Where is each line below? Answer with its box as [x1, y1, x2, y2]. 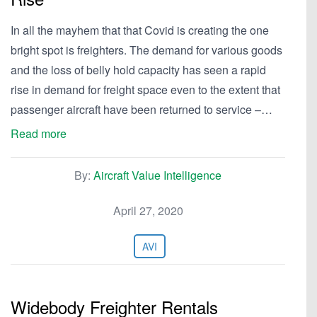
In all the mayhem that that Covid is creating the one [11, 22, 269, 38]
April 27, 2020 [113, 202, 183, 219]
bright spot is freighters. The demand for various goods [11, 42, 282, 58]
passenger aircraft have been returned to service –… [11, 101, 272, 117]
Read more [11, 125, 67, 142]
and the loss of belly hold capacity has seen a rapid [11, 62, 266, 78]
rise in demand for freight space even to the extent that [11, 81, 280, 98]
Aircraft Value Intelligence [93, 167, 221, 183]
